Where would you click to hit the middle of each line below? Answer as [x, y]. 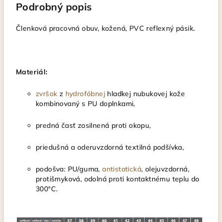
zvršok [47, 94]
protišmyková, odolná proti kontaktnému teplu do [118, 179]
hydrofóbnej [85, 94]
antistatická [122, 169]
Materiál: [32, 72]
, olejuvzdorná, [166, 169]
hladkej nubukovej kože [145, 94]
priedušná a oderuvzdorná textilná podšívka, [111, 147]
